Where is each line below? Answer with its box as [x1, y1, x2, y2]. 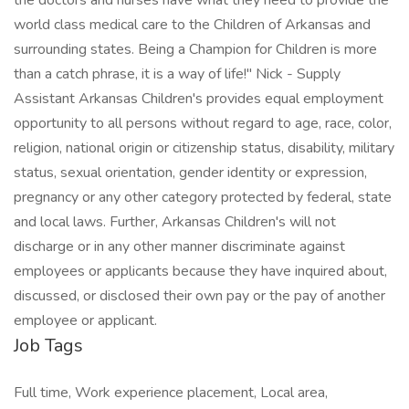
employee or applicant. [14, 310, 157, 330]
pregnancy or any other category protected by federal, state [14, 187, 392, 207]
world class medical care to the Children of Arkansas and [14, 15, 371, 35]
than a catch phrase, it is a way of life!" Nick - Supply [14, 64, 341, 84]
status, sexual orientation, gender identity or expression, [14, 163, 367, 183]
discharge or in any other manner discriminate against [14, 236, 345, 257]
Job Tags [14, 333, 83, 358]
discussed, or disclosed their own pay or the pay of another [14, 286, 385, 306]
